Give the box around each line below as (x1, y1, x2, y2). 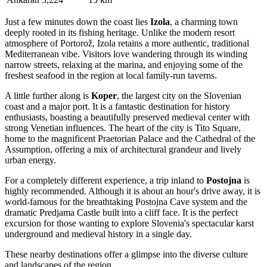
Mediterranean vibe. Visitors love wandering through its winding (5, 48, 247, 59)
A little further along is (5, 90, 91, 101)
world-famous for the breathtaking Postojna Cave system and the (5, 196, 247, 207)
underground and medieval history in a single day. (5, 228, 192, 239)
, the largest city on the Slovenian (117, 90, 241, 101)
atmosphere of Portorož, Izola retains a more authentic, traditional (5, 38, 249, 48)
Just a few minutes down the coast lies (5, 16, 150, 27)
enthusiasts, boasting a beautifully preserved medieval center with (5, 111, 250, 122)
